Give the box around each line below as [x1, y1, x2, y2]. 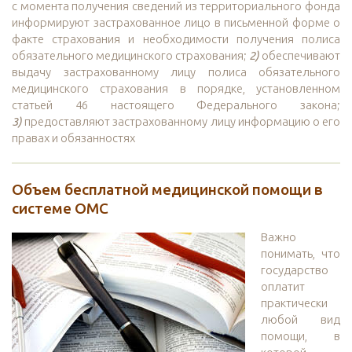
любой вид [261, 313, 340, 327]
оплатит [261, 280, 305, 294]
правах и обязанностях [12, 131, 135, 145]
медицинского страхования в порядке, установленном [12, 82, 340, 96]
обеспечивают [259, 49, 340, 63]
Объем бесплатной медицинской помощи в [12, 181, 323, 199]
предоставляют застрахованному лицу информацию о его [22, 115, 340, 129]
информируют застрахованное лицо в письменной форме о [12, 16, 340, 30]
